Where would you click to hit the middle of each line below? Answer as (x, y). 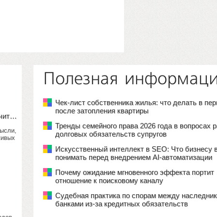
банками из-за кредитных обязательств (122, 204)
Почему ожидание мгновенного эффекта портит (135, 172)
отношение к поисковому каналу (109, 180)
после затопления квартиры (102, 111)
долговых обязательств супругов (111, 134)
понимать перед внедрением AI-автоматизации (134, 157)
